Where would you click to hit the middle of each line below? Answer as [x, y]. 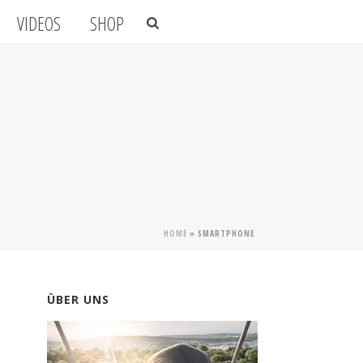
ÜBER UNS [79, 299]
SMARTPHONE [226, 233]
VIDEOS [39, 24]
